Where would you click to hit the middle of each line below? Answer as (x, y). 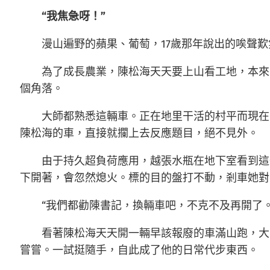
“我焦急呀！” (74, 16)
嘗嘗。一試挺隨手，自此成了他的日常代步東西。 (139, 250)
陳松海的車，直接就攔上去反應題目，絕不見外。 (139, 133)
